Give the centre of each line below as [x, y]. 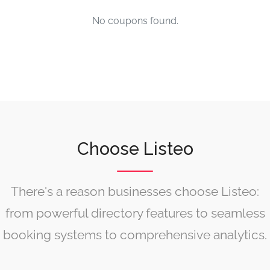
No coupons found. [135, 21]
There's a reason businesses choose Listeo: [135, 191]
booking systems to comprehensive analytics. [135, 235]
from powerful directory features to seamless [135, 213]
